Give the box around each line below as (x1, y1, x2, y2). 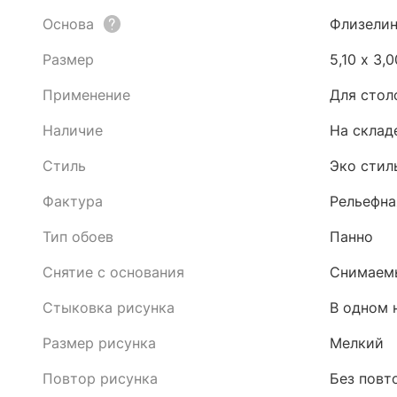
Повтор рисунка (43, 370, 158, 387)
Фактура (43, 192, 103, 210)
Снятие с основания (43, 263, 184, 281)
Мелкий (330, 334, 384, 352)
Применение (43, 86, 130, 104)
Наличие (43, 121, 103, 139)
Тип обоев (43, 228, 113, 245)
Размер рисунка (43, 334, 156, 352)
